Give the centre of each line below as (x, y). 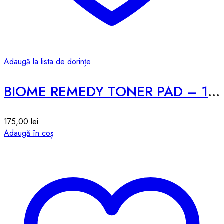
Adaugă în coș (29, 133)
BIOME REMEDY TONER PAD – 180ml (214, 92)
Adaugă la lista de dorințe (47, 62)
